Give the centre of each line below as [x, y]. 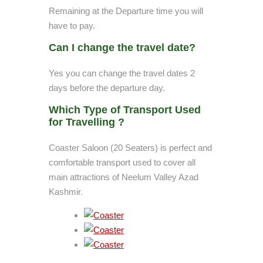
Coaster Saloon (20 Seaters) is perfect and [130, 148]
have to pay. [72, 26]
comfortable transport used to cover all [122, 162]
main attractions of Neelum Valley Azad [124, 177]
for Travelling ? [87, 122]
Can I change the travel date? [122, 48]
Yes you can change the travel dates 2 [122, 73]
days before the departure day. [107, 88]
